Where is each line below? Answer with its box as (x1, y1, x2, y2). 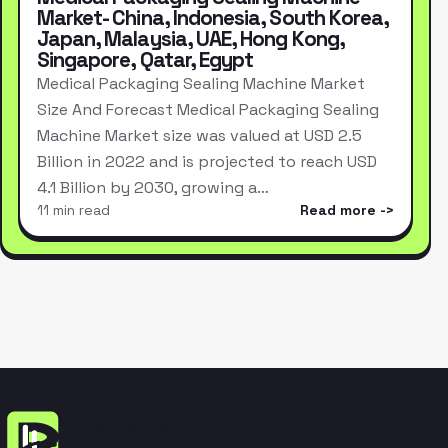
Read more (300, 201, 377, 220)
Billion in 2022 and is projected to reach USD (36, 151, 377, 173)
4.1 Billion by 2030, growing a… (36, 177, 269, 199)
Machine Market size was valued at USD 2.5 (36, 125, 362, 147)
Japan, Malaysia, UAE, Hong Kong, (36, 26, 344, 53)
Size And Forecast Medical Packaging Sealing (36, 99, 379, 121)
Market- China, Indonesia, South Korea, (36, 5, 389, 32)
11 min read (36, 201, 110, 220)
